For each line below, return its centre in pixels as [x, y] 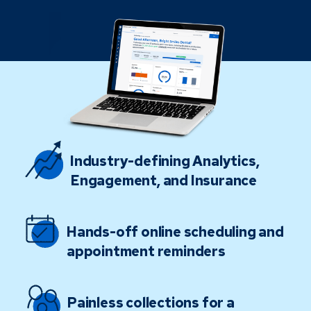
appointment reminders [146, 251]
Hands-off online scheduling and [175, 232]
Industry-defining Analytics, [165, 161]
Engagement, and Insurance [164, 180]
